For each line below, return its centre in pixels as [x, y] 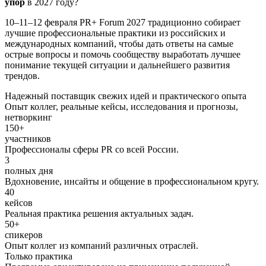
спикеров [24, 235]
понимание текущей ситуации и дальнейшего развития [117, 65]
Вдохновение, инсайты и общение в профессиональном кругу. [132, 181]
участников [28, 138]
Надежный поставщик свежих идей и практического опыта [126, 96]
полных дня [29, 170]
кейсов [19, 202]
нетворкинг [28, 117]
